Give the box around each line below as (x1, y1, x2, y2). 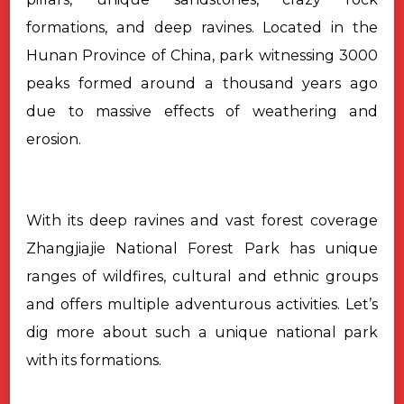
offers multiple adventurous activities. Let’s (60, 296, 378, 314)
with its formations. (26, 352, 161, 370)
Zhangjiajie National (26, 240, 188, 258)
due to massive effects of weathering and (26, 103, 378, 121)
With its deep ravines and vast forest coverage (26, 212, 378, 230)
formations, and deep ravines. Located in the (26, 19, 378, 37)
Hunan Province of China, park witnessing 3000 (26, 47, 378, 65)
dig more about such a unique (26, 324, 276, 342)
